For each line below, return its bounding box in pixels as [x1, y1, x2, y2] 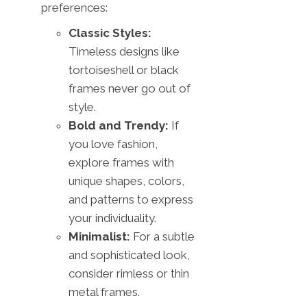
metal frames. [69, 284, 140, 299]
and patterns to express [69, 192, 193, 206]
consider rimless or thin [69, 266, 189, 280]
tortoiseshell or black [69, 62, 179, 77]
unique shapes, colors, [69, 173, 184, 188]
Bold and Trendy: [69, 118, 169, 132]
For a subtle [130, 229, 195, 243]
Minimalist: [69, 229, 130, 243]
